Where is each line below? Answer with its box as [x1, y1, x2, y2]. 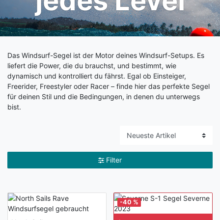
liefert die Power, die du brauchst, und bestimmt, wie [7, 61, 176, 70]
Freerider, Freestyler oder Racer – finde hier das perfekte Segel [7, 82, 210, 91]
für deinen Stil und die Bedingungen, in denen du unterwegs [7, 92, 200, 101]
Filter [106, 155, 122, 164]
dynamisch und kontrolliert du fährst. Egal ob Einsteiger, [7, 72, 186, 81]
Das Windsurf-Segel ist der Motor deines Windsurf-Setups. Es [7, 51, 204, 60]
